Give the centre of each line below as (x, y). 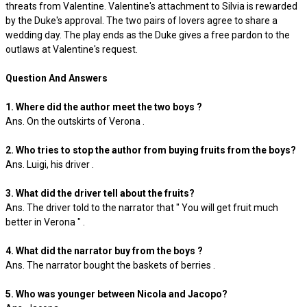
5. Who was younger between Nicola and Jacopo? (116, 294)
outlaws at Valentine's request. (72, 49)
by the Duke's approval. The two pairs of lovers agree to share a (142, 21)
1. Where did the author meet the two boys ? (104, 107)
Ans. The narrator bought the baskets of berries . (110, 265)
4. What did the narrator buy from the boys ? (104, 251)
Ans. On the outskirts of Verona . (75, 121)
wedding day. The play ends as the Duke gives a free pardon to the (148, 35)
